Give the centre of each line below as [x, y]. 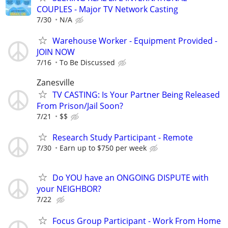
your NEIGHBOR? [69, 189]
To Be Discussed [87, 62]
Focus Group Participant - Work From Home [137, 221]
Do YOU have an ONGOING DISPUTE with [131, 178]
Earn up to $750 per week [103, 148]
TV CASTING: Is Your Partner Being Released [136, 95]
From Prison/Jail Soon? [80, 106]
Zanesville [55, 82]
